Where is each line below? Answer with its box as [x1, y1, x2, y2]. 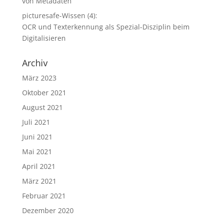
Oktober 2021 [22, 88, 66, 97]
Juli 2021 [22, 117, 50, 127]
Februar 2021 [22, 191, 66, 200]
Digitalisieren [22, 33, 66, 43]
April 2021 [22, 162, 55, 171]
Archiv [22, 57, 48, 69]
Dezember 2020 [22, 206, 74, 215]
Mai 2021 [22, 147, 52, 156]
